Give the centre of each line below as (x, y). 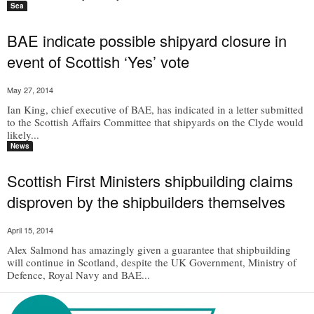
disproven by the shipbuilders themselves (146, 202)
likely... (23, 135)
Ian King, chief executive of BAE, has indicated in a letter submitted (155, 109)
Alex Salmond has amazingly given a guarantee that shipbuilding (149, 250)
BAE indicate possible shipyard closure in (147, 40)
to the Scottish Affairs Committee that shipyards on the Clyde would (155, 122)
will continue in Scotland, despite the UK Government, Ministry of (152, 262)
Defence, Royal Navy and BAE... (78, 275)
